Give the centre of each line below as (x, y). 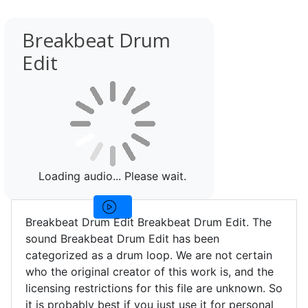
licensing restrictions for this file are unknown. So (154, 288)
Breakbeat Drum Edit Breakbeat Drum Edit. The (148, 222)
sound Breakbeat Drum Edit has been (122, 239)
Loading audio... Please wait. (113, 176)
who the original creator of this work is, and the (150, 272)
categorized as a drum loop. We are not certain (149, 255)
